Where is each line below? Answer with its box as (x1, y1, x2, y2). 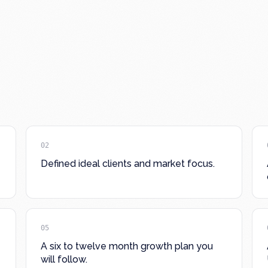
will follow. (40, 254, 87, 265)
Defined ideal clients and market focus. (40, 158, 215, 169)
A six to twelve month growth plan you (40, 240, 213, 252)
